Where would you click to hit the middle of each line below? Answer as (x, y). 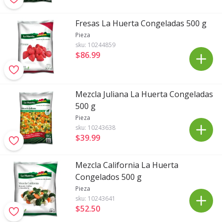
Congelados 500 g (109, 177)
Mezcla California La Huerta (127, 165)
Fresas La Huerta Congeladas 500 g (141, 23)
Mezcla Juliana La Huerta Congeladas (144, 94)
